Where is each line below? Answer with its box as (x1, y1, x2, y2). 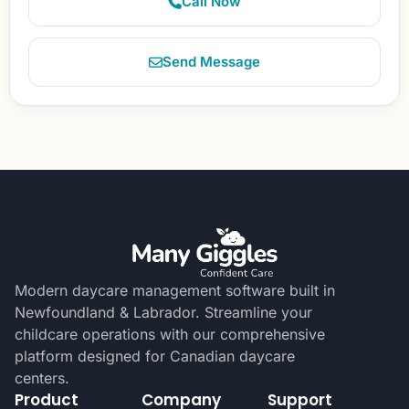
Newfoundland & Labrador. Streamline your (15, 302, 312, 321)
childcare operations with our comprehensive (15, 324, 325, 343)
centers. (15, 368, 69, 387)
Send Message (163, 53, 260, 71)
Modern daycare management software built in (15, 280, 335, 299)
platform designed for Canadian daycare (15, 346, 295, 365)
